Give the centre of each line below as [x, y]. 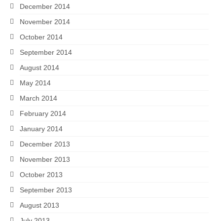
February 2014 [43, 114]
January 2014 [41, 129]
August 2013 [39, 205]
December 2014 [45, 7]
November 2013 [45, 160]
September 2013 [46, 190]
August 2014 [39, 68]
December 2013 [45, 144]
